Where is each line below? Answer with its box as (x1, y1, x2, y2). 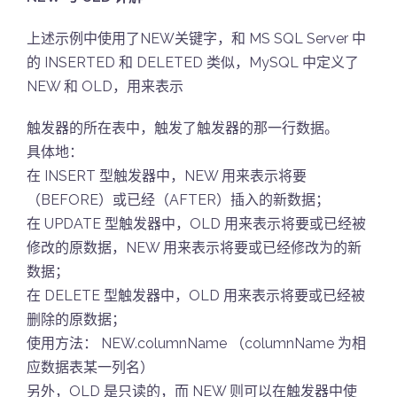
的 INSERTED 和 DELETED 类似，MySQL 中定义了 (27, 54, 359, 71)
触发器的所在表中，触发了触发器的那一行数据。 (27, 120, 339, 136)
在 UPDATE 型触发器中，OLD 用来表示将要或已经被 (27, 215, 366, 232)
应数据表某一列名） (27, 359, 154, 376)
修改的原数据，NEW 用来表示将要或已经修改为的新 (27, 239, 362, 256)
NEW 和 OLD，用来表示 (27, 78, 183, 95)
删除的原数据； (27, 311, 126, 328)
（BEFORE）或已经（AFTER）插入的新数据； (27, 191, 330, 208)
